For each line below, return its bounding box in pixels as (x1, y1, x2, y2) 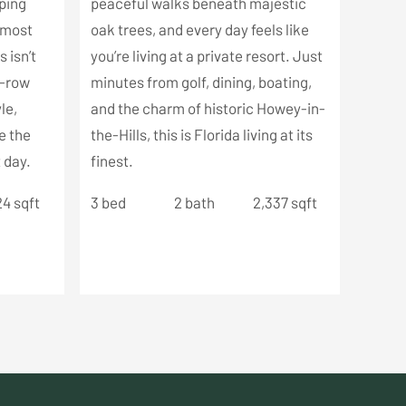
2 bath (173, 193, 215, 211)
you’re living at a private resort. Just (90, 46, 323, 64)
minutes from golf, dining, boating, (90, 72, 312, 91)
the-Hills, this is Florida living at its (90, 125, 313, 143)
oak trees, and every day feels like (90, 20, 309, 38)
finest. (90, 151, 133, 169)
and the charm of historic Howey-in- (90, 99, 325, 117)
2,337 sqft (252, 193, 317, 211)
